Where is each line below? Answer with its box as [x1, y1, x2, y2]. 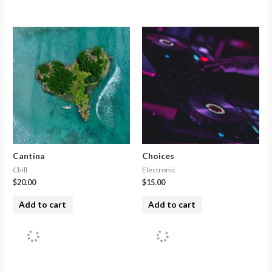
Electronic [142, 165, 175, 174]
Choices [142, 150, 174, 161]
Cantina [13, 150, 46, 161]
